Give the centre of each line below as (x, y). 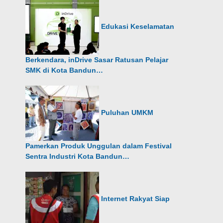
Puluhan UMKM (127, 113)
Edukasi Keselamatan (138, 27)
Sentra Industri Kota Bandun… (78, 156)
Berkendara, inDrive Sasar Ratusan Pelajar (97, 60)
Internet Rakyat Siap (136, 199)
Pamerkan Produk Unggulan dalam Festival (99, 146)
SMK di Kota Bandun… (64, 70)
